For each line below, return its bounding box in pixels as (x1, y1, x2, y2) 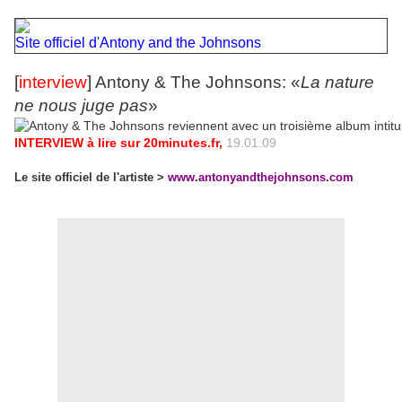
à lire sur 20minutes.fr (87, 135, 219, 150)
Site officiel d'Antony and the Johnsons (15, 34, 261, 50)
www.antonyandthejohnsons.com (168, 170, 354, 185)
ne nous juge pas (14, 95, 148, 115)
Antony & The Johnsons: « (95, 72, 301, 92)
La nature (301, 72, 374, 92)
